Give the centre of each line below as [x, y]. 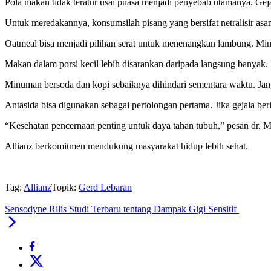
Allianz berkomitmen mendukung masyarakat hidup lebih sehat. [126, 146]
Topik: [64, 188]
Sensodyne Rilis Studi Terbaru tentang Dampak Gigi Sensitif [122, 209]
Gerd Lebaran [105, 188]
